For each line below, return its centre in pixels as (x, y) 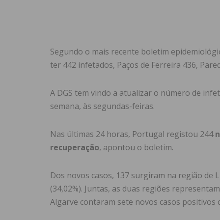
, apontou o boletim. (136, 148)
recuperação (75, 148)
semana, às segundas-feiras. (102, 106)
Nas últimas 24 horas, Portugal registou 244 (133, 134)
